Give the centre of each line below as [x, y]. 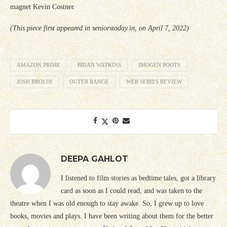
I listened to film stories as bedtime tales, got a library [138, 178]
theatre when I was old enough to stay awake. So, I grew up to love [107, 204]
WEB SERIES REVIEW [154, 82]
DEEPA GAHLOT [94, 159]
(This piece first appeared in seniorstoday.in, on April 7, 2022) [100, 28]
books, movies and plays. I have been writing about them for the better [112, 216]
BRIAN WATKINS [99, 65]
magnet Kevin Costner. [43, 7]
